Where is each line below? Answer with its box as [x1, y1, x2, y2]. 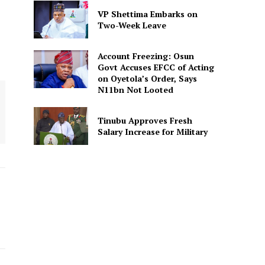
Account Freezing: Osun [97, 50, 194, 62]
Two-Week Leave [97, 19, 166, 31]
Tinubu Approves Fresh [97, 115, 192, 127]
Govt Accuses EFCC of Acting [97, 61, 214, 73]
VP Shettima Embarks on [97, 8, 198, 20]
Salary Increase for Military [97, 126, 208, 138]
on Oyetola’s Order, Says [97, 72, 197, 84]
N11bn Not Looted [97, 83, 173, 95]
